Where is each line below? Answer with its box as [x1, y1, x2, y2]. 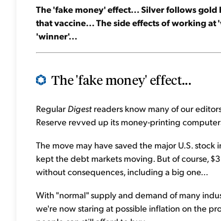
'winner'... [36, 30, 77, 41]
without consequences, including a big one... [36, 166, 208, 177]
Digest [68, 103, 92, 114]
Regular [36, 103, 68, 114]
